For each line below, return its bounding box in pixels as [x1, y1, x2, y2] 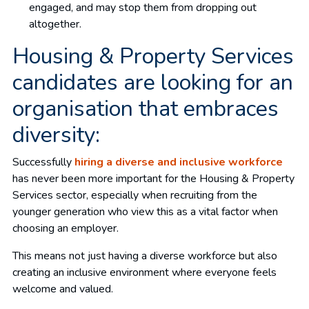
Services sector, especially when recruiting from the [12, 187, 257, 203]
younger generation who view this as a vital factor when [12, 203, 278, 219]
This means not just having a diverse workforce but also [12, 248, 277, 263]
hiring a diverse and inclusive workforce [74, 154, 283, 170]
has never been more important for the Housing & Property [12, 170, 295, 186]
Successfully [12, 154, 74, 170]
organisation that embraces [12, 93, 279, 123]
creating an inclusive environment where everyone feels [12, 264, 277, 280]
